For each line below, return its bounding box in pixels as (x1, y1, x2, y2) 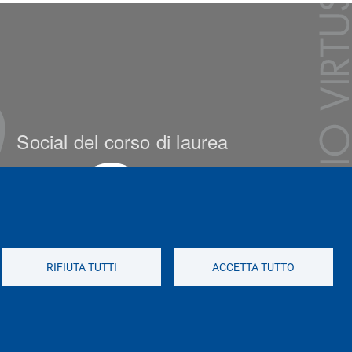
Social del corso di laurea (16, 126, 229, 155)
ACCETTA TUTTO (212, 261, 295, 274)
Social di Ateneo (51, 277, 194, 299)
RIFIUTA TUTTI (46, 261, 117, 274)
